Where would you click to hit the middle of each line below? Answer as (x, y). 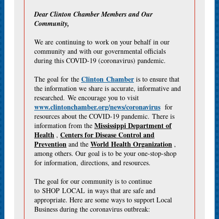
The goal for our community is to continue (93, 181)
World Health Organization (131, 144)
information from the (64, 125)
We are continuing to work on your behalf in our (102, 42)
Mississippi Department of (133, 125)
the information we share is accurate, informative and (108, 88)
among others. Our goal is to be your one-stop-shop (105, 153)
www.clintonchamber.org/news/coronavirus (97, 107)
